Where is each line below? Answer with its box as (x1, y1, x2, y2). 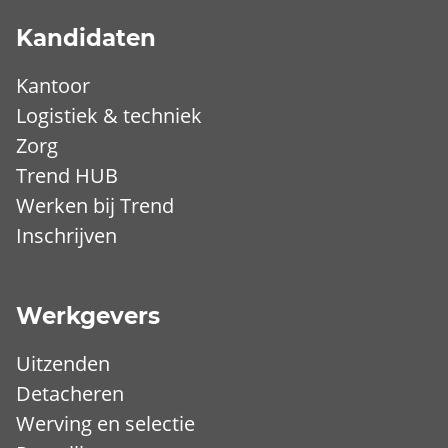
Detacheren (16, 380, 124, 407)
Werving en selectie (16, 410, 195, 437)
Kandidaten (16, 24, 156, 52)
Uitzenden (16, 350, 110, 377)
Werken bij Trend (16, 192, 174, 219)
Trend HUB (16, 162, 118, 189)
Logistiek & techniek (16, 102, 202, 129)
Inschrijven (16, 222, 117, 249)
